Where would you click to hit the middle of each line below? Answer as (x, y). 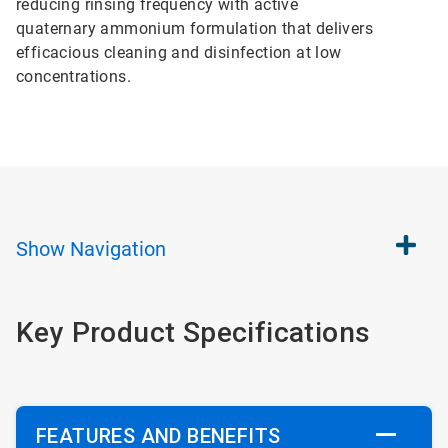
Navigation (118, 249)
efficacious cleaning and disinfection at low (179, 52)
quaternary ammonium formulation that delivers (194, 28)
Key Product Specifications (193, 332)
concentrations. (74, 76)
